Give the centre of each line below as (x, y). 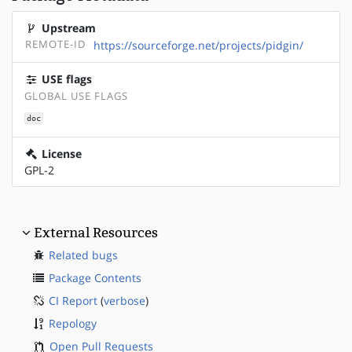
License (60, 154)
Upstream (67, 27)
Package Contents (95, 278)
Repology (73, 324)
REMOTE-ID (55, 44)
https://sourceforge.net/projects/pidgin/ (198, 45)
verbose (125, 301)
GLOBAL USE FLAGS (76, 96)
